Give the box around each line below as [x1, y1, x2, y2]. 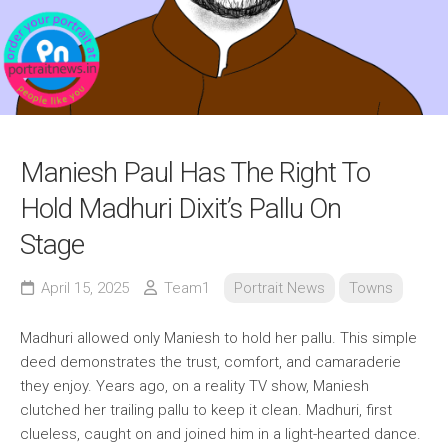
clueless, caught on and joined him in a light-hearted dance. [20, 425, 421, 444]
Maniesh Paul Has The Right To [20, 156, 370, 190]
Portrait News [234, 279, 325, 298]
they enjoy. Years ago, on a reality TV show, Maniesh [20, 377, 369, 396]
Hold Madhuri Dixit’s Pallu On [20, 192, 341, 226]
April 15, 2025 [41, 279, 129, 298]
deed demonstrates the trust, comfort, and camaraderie [20, 353, 401, 372]
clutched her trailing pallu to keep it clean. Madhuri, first [20, 401, 392, 420]
